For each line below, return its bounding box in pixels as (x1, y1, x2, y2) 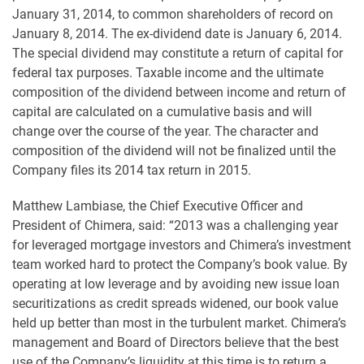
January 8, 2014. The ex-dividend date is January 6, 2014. (12, 26, 342, 41)
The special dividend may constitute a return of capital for (12, 45, 343, 61)
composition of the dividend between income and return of (12, 84, 346, 100)
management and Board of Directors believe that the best (12, 335, 339, 350)
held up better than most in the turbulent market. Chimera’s (12, 315, 346, 331)
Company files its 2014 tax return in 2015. (12, 162, 251, 178)
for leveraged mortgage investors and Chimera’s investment (12, 237, 351, 253)
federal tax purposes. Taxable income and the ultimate (12, 65, 323, 80)
